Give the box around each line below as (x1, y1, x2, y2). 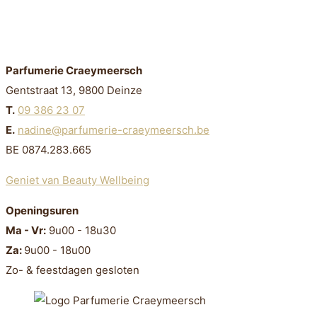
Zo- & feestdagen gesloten (6, 263, 139, 277)
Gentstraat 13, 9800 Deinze (6, 83, 142, 98)
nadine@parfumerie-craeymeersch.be (18, 123, 209, 137)
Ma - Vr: (6, 224, 46, 238)
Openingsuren (6, 204, 79, 218)
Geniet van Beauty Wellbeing (6, 173, 149, 188)
